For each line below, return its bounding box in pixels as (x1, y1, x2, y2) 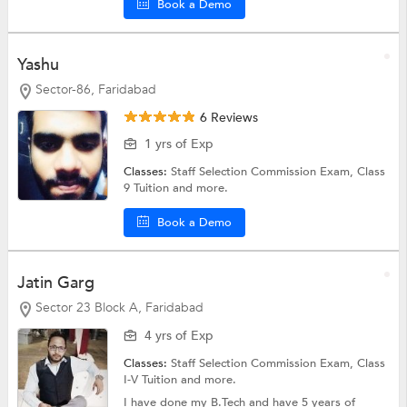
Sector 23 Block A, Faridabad (35, 298, 203, 316)
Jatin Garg (16, 271, 94, 294)
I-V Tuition (124, 371, 182, 388)
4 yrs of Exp (144, 326, 214, 344)
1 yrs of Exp (144, 134, 214, 153)
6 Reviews (196, 108, 259, 126)
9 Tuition (124, 179, 174, 196)
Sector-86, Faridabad (35, 81, 156, 99)
